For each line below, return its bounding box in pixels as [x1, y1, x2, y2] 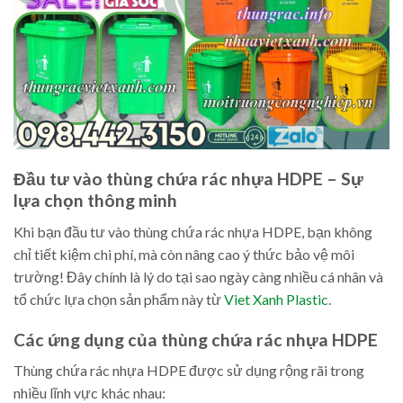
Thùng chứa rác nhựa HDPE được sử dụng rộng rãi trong [13, 362, 364, 380]
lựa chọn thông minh [13, 190, 177, 211]
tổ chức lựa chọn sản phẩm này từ [13, 290, 224, 308]
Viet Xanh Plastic [224, 290, 328, 308]
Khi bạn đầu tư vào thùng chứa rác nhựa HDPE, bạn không [13, 222, 372, 240]
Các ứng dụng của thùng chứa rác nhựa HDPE [13, 328, 378, 350]
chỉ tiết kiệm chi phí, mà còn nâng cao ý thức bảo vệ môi [13, 245, 354, 263]
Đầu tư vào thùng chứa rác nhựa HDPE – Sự [13, 168, 363, 190]
